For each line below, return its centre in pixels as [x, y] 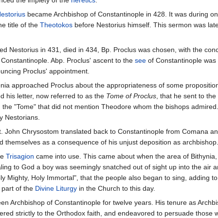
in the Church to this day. [116, 189]
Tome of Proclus [131, 96]
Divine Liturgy [56, 189]
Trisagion [20, 156]
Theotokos [56, 25]
